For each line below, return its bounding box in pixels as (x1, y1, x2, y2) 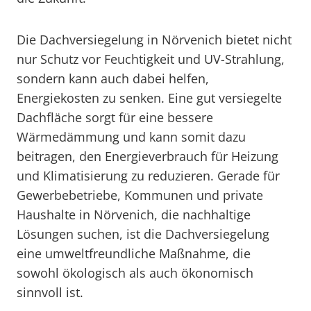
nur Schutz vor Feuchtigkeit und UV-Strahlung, (17, 51, 285, 67)
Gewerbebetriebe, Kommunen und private (17, 187, 263, 203)
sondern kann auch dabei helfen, (17, 70, 209, 87)
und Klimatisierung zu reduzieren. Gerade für (17, 167, 280, 184)
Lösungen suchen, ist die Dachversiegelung (17, 226, 269, 242)
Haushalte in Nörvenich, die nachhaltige (17, 206, 251, 223)
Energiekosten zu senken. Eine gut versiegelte (17, 90, 282, 106)
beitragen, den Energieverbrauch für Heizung (17, 148, 278, 165)
